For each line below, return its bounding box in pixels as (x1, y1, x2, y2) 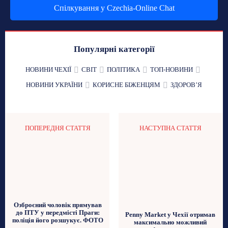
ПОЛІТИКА (106, 66, 140, 74)
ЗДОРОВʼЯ (170, 81, 202, 89)
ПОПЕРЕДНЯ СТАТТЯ (24, 124, 91, 132)
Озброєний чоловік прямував (13, 201, 102, 209)
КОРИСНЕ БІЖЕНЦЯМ (93, 81, 160, 89)
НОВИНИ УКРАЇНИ (26, 81, 82, 89)
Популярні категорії (73, 44, 155, 54)
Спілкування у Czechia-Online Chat (53, 4, 175, 13)
